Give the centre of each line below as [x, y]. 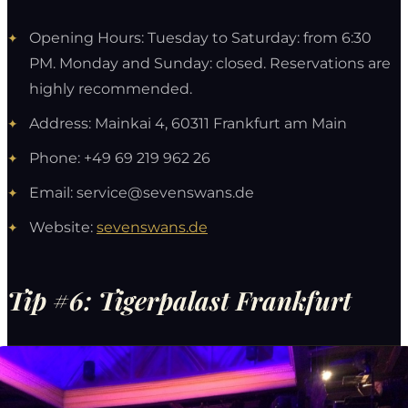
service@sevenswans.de [165, 192]
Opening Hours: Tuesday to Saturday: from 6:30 [200, 37]
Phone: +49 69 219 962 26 [120, 158]
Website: [63, 227]
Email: [53, 192]
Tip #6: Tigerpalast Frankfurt [179, 300]
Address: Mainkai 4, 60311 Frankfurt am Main [188, 123]
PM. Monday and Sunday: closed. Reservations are [210, 63]
